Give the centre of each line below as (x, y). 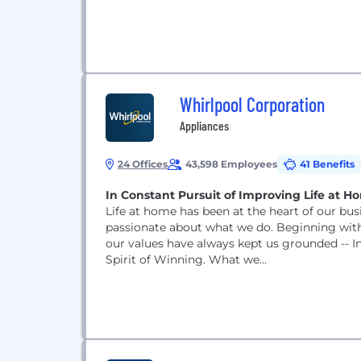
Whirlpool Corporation (252, 104)
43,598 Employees (231, 164)
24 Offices (143, 164)
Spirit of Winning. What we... (186, 259)
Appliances (204, 125)
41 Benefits (327, 164)
